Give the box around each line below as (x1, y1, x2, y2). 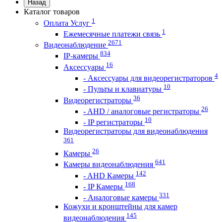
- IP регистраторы (83, 118, 145, 127)
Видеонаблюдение (44, 41, 108, 50)
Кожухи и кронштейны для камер (63, 202, 177, 211)
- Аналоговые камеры (83, 193, 159, 202)
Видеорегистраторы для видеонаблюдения (63, 127, 208, 136)
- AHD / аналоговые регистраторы (83, 107, 201, 116)
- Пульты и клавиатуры (83, 85, 164, 94)
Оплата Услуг (44, 18, 92, 27)
